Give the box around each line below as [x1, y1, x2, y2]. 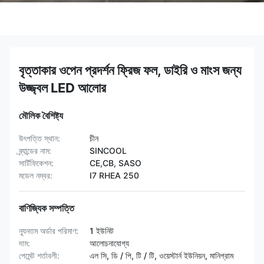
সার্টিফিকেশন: [19, 158, 54, 168]
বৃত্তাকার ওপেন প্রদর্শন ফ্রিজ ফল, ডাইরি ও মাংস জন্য [19, 62, 242, 78]
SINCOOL [90, 146, 127, 156]
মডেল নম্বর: [19, 170, 52, 180]
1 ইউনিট [90, 226, 114, 236]
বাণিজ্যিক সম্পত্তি [19, 202, 74, 214]
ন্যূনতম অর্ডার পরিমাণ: [19, 226, 78, 236]
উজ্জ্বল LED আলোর [19, 80, 106, 95]
